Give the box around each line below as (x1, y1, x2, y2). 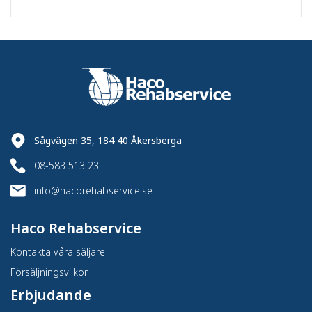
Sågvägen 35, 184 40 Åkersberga (34, 133, 182, 147)
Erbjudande (10, 285, 91, 304)
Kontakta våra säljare (10, 245, 105, 258)
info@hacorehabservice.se (34, 183, 153, 197)
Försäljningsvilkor (10, 265, 88, 279)
